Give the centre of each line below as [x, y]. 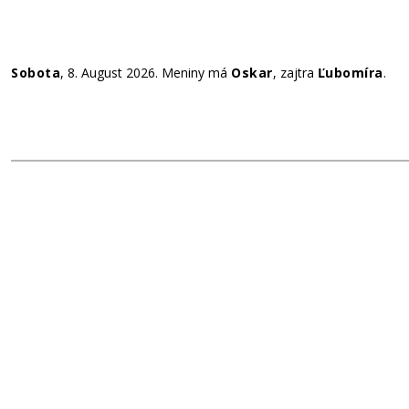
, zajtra [295, 73]
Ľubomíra [350, 73]
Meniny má [196, 73]
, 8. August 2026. [111, 73]
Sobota [36, 73]
